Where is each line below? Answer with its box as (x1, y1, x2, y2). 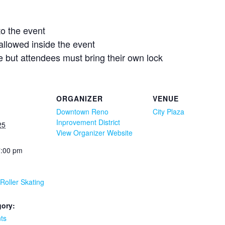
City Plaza (153, 106, 184, 117)
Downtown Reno (56, 106, 108, 117)
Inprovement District (56, 117, 120, 128)
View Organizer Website (56, 128, 133, 138)
